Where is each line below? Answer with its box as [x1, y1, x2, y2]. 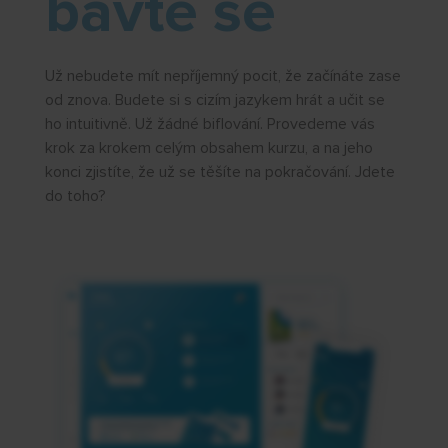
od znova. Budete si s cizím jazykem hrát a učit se [44, 90, 385, 111]
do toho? [44, 186, 106, 207]
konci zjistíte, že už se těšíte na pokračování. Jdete [44, 162, 395, 183]
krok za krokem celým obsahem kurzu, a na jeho [44, 138, 373, 159]
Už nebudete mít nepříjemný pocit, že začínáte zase [44, 66, 401, 87]
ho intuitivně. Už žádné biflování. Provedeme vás [44, 114, 375, 135]
